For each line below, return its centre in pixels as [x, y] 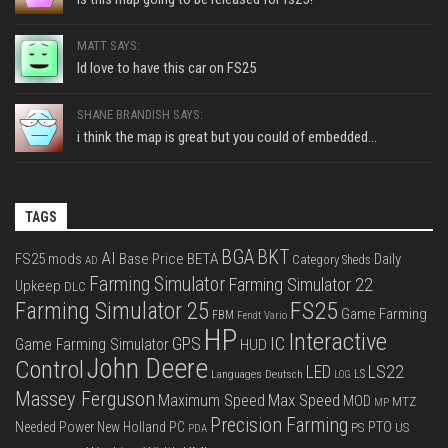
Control [49, 370]
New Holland [131, 427]
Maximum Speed [211, 401]
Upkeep [38, 286]
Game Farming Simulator [92, 345]
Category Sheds [331, 260]
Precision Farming [279, 426]
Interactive [337, 342]
